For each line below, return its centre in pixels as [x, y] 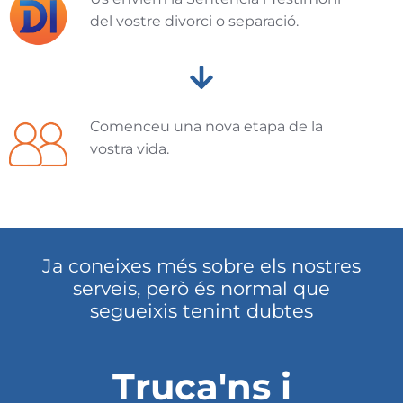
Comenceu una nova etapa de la [206, 126]
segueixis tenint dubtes [201, 310]
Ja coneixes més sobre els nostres [201, 265]
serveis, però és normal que [201, 288]
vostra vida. [130, 148]
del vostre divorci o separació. [194, 21]
